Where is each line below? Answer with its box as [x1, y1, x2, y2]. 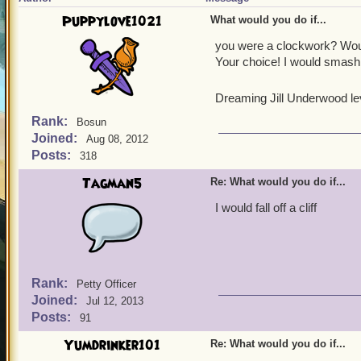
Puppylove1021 [62, 12, 162, 31]
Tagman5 [82, 174, 142, 193]
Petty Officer [77, 278, 136, 290]
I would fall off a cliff [215, 201, 317, 214]
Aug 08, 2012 [86, 133, 148, 145]
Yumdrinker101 [64, 336, 160, 355]
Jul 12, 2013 [86, 295, 143, 307]
